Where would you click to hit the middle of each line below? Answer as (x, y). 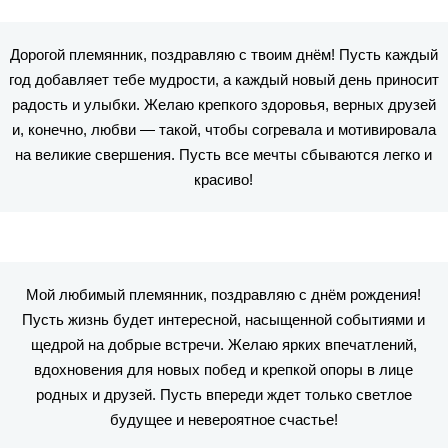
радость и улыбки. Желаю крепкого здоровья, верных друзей (223, 104)
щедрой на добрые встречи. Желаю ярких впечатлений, (223, 344)
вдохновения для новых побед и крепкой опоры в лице (224, 369)
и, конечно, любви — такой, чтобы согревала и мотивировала (223, 129)
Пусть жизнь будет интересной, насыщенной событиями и (224, 319)
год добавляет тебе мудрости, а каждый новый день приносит (223, 79)
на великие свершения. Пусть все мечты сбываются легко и (224, 154)
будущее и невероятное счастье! (223, 419)
